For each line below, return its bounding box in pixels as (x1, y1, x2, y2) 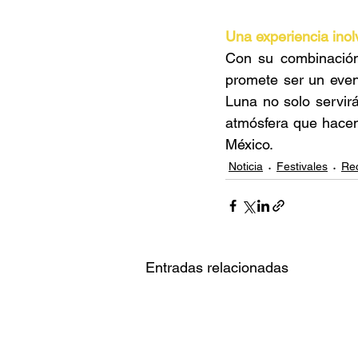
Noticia (229, 160, 263, 173)
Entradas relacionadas (145, 258, 288, 276)
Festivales (276, 160, 328, 173)
